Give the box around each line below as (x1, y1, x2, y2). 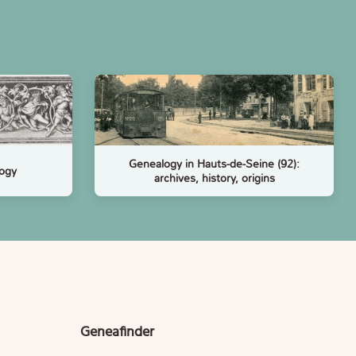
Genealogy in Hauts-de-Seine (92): (129, 156, 300, 171)
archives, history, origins (153, 170, 275, 185)
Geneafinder (90, 320, 155, 344)
